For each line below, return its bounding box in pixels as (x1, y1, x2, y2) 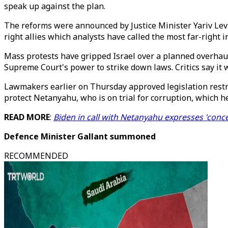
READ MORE (4, 111, 50, 123)
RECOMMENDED (4, 150, 68, 161)
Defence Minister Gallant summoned (4, 131, 156, 142)
